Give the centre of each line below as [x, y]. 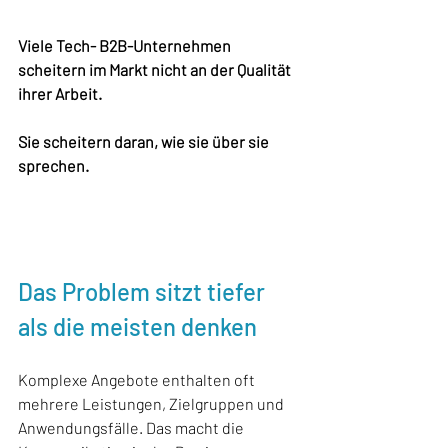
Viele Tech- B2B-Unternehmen [126, 45]
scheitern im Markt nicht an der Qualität [156, 69]
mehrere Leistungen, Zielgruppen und [152, 403]
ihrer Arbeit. [61, 93]
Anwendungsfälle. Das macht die [132, 427]
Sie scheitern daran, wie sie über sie [145, 141]
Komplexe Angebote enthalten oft [138, 379]
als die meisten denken [137, 326]
